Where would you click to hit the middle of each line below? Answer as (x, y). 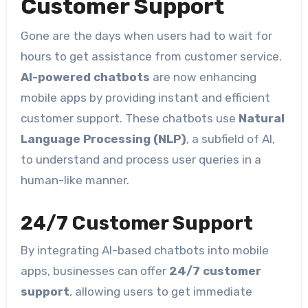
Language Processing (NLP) (103, 139)
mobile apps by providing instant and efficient (145, 97)
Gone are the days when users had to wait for (146, 35)
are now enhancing (203, 77)
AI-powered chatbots (85, 77)
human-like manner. (75, 180)
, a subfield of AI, (230, 139)
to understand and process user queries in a (141, 159)
